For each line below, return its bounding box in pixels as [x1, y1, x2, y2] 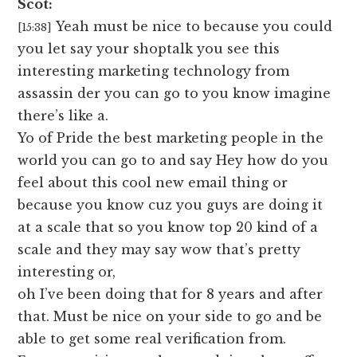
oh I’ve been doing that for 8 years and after [18, 286, 324, 303]
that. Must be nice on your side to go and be [18, 308, 323, 325]
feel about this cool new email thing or [18, 175, 288, 191]
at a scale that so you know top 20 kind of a [18, 219, 319, 236]
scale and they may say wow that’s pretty [18, 241, 301, 258]
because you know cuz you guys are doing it [18, 197, 324, 214]
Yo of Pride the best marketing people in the [18, 130, 324, 147]
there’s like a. [18, 108, 109, 124]
